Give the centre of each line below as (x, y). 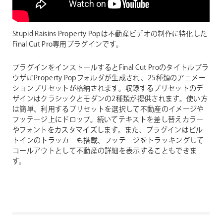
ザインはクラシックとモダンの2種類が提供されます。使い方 (110, 99)
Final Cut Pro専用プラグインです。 (68, 45)
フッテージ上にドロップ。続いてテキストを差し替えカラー (108, 120)
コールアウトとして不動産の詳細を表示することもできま (105, 151)
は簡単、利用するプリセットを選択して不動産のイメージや (108, 110)
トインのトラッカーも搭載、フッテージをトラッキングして (108, 141)
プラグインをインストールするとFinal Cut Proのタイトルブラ (111, 68)
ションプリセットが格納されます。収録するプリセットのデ (108, 89)
